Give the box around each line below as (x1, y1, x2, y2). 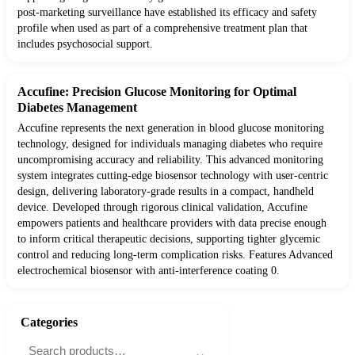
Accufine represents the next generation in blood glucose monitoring (17, 122, 324, 135)
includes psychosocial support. (17, 38, 153, 51)
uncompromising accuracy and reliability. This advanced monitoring (17, 154, 323, 166)
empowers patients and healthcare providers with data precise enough (17, 217, 326, 230)
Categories (21, 315, 78, 330)
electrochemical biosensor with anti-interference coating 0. (17, 265, 280, 277)
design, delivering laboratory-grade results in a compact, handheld (17, 185, 314, 198)
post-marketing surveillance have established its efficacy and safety (17, 6, 317, 19)
